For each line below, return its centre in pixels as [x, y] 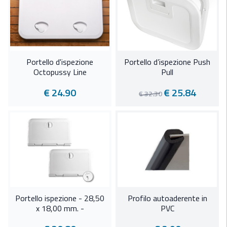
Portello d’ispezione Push [167, 62]
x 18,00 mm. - [60, 209]
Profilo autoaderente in [167, 198]
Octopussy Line [60, 72]
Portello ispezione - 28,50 [60, 198]
